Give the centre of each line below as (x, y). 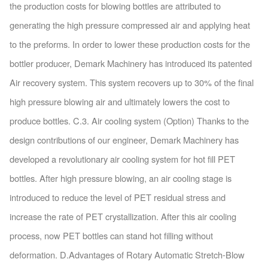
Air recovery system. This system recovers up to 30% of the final (131, 82)
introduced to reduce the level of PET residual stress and (117, 197)
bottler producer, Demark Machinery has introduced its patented (130, 63)
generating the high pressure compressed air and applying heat (130, 25)
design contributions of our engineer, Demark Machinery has (124, 139)
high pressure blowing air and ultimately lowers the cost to (119, 101)
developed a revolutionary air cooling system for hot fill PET (122, 159)
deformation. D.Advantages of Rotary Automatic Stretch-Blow (127, 254)
